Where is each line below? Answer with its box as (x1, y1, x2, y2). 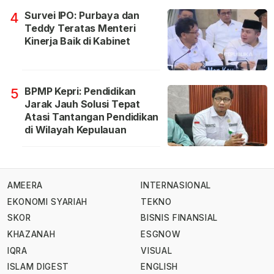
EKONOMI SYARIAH (7, 196, 88, 207)
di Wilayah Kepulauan (24, 124, 127, 136)
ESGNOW (141, 229, 181, 240)
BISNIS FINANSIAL (141, 213, 218, 223)
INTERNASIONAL (141, 180, 211, 191)
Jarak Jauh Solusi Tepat (24, 98, 140, 111)
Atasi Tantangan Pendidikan (24, 111, 159, 124)
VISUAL (141, 245, 172, 256)
